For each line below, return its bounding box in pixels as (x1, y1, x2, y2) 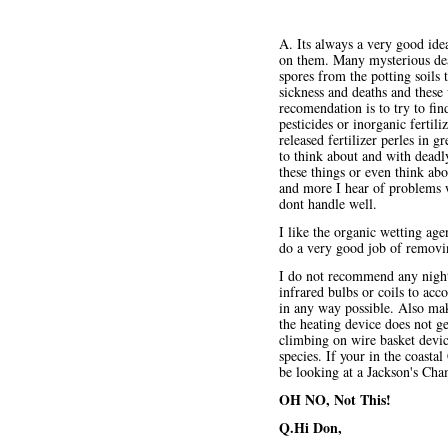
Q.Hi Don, (279, 417, 342, 438)
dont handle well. (279, 194, 377, 213)
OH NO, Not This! (279, 389, 391, 410)
